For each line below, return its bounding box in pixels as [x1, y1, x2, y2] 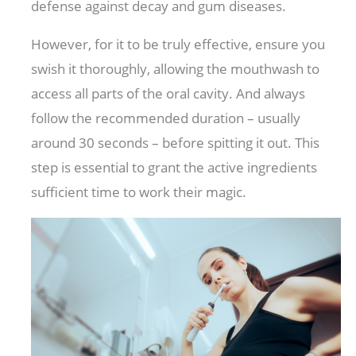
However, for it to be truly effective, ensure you [31, 35, 326, 54]
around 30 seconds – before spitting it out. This [31, 133, 320, 153]
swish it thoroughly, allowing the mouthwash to [31, 60, 320, 79]
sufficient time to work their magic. [31, 183, 250, 202]
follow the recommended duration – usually [31, 109, 301, 128]
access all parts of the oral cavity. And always [31, 84, 306, 103]
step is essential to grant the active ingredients [31, 158, 318, 177]
